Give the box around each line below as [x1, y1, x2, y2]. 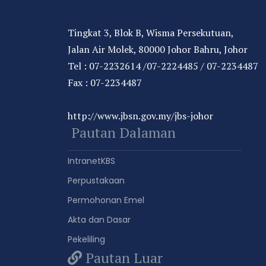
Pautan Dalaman [68, 123, 176, 142]
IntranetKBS [68, 155, 115, 167]
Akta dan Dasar [68, 214, 131, 226]
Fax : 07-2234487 [68, 76, 142, 90]
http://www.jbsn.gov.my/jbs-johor [68, 109, 213, 123]
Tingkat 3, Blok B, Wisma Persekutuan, [68, 26, 234, 40]
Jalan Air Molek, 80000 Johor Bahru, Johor [68, 43, 248, 56]
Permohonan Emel [68, 194, 144, 207]
